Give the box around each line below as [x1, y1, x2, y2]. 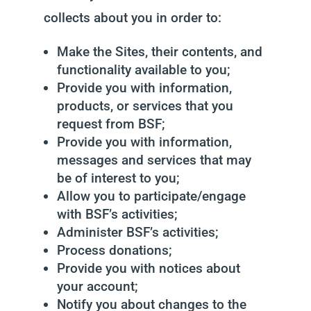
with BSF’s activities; [56, 206, 178, 222]
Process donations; [56, 242, 172, 258]
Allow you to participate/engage [56, 188, 246, 204]
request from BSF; [56, 116, 165, 132]
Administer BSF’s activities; [56, 224, 219, 240]
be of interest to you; [56, 170, 180, 186]
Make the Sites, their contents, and [56, 44, 262, 60]
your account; [56, 278, 138, 294]
